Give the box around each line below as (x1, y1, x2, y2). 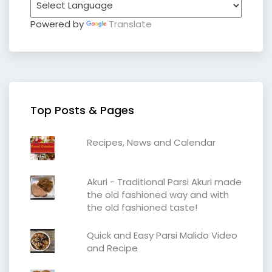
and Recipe (86, 241, 138, 254)
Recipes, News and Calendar (86, 135, 216, 149)
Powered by (30, 17, 86, 30)
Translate (109, 17, 152, 30)
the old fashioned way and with (86, 188, 229, 201)
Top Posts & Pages (30, 102, 134, 118)
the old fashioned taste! (86, 200, 197, 214)
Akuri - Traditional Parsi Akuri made (86, 175, 242, 188)
